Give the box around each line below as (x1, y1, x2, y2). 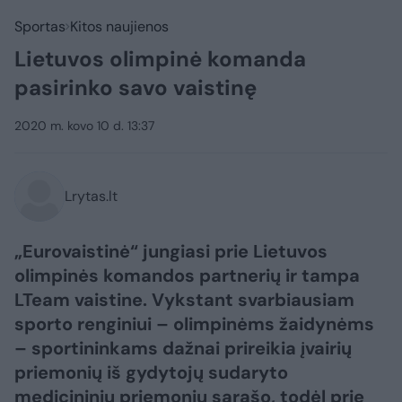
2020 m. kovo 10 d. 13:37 (14, 118, 154, 134)
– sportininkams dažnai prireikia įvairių (14, 336, 352, 360)
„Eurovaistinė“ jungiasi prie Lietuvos (14, 240, 328, 263)
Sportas (14, 17, 66, 36)
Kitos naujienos (70, 17, 169, 36)
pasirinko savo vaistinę (14, 74, 257, 101)
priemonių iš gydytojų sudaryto (14, 361, 288, 384)
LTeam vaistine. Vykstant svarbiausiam (14, 288, 354, 311)
